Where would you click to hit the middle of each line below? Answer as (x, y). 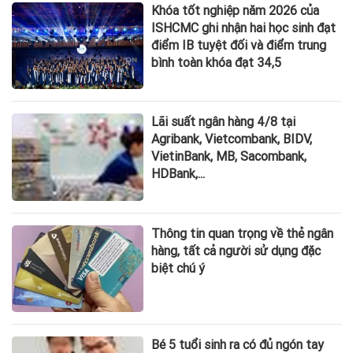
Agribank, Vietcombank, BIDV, (232, 139)
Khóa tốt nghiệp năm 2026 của (236, 11)
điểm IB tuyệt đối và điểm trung (239, 46)
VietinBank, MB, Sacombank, (229, 157)
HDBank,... (178, 174)
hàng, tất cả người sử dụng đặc (236, 251)
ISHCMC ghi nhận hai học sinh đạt (244, 28)
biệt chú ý (178, 268)
